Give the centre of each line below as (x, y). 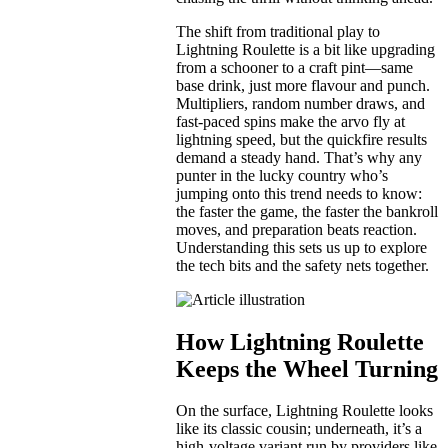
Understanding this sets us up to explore (301, 247)
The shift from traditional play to (278, 31)
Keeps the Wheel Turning (307, 368)
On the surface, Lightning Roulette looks (304, 411)
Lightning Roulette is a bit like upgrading (305, 49)
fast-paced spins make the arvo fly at (290, 121)
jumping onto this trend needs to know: (299, 193)
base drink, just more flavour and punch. (303, 85)
